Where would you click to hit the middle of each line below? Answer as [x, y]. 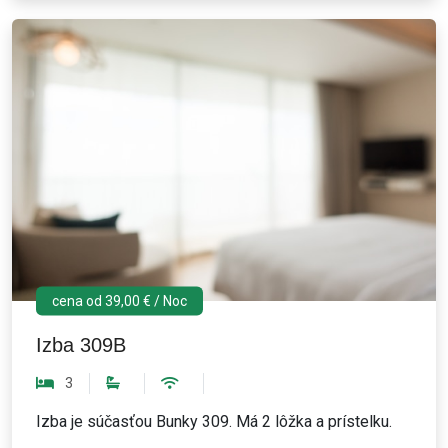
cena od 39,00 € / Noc [119, 300]
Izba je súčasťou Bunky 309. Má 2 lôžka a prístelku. [214, 422]
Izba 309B [81, 345]
